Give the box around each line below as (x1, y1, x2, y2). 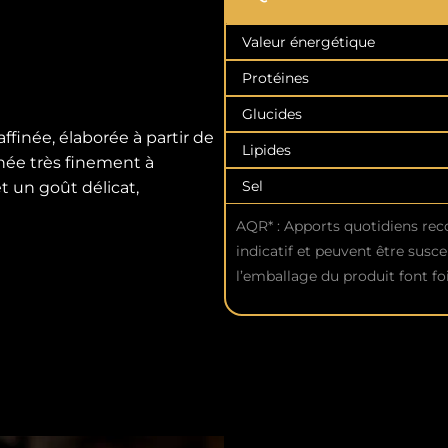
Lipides (242, 141, 291, 160)
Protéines (242, 69, 309, 88)
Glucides (242, 105, 302, 124)
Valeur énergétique (242, 33, 375, 52)
